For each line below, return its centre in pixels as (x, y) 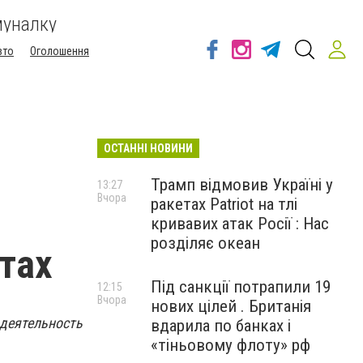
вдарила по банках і (221, 326)
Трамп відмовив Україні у (242, 185)
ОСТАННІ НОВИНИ (148, 148)
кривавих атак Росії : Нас (240, 224)
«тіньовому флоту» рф (231, 345)
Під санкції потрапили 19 (241, 287)
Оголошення (60, 51)
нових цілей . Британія (231, 306)
